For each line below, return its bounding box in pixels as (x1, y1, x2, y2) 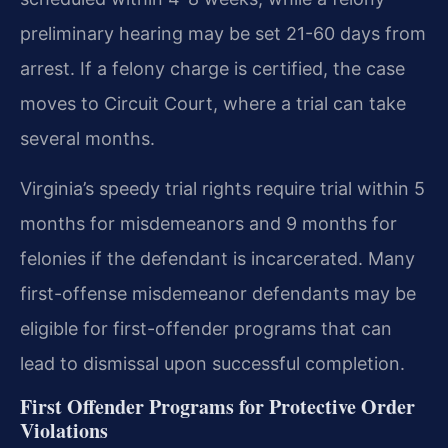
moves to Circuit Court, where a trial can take (20, 93, 406, 115)
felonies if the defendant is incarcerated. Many (20, 247, 415, 269)
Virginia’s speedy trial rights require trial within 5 (20, 177, 425, 199)
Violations (20, 416, 108, 446)
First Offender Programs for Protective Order (20, 392, 415, 422)
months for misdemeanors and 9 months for (20, 212, 397, 234)
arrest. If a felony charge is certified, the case (20, 58, 405, 80)
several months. (20, 128, 155, 150)
